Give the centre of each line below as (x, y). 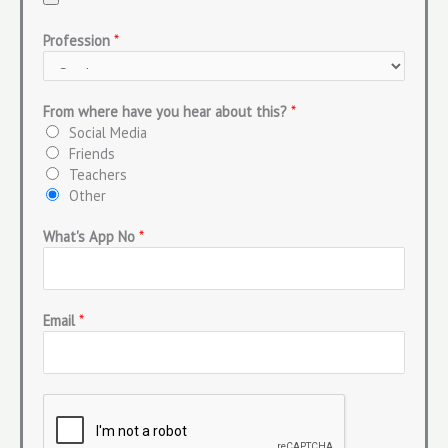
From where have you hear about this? (167, 111)
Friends (92, 153)
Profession (78, 40)
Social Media (108, 132)
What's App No (91, 236)
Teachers (98, 174)
